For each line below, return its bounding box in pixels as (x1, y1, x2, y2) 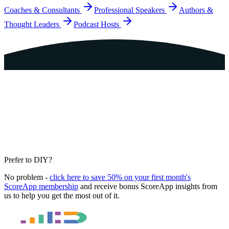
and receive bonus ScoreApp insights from (80, 181, 217, 191)
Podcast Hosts (74, 19, 119, 29)
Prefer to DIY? (4, 155, 52, 164)
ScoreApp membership (4, 181, 78, 191)
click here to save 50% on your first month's (50, 172, 191, 181)
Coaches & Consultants (4, 5, 80, 14)
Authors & (179, 5, 213, 14)
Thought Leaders (4, 19, 59, 29)
